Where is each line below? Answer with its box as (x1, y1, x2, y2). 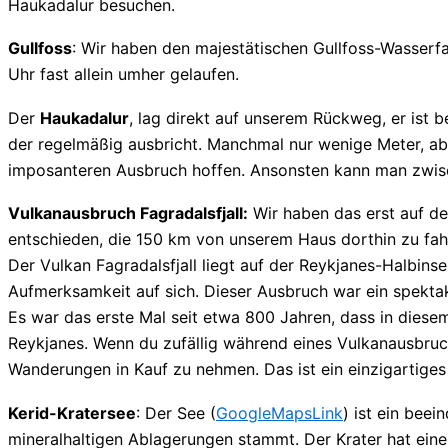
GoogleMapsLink (216, 402, 343, 423)
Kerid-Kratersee (8, 402, 136, 423)
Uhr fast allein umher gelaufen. (8, 64, 239, 85)
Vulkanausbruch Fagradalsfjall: (8, 203, 248, 224)
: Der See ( (136, 402, 216, 423)
